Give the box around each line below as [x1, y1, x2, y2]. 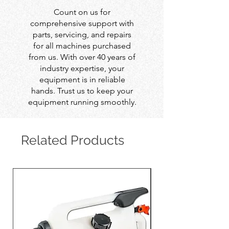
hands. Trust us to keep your [31, 85, 133, 96]
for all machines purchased [33, 40, 131, 51]
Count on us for [54, 7, 110, 17]
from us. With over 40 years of [29, 52, 135, 62]
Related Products [21, 132, 124, 148]
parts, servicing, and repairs [33, 29, 131, 39]
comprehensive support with [30, 18, 134, 28]
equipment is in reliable [39, 74, 125, 84]
